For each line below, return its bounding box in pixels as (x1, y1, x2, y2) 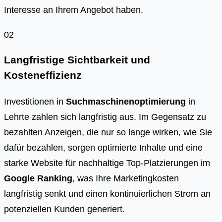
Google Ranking (4, 173, 72, 184)
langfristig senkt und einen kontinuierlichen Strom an (4, 188, 211, 199)
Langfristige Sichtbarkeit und (4, 54, 150, 66)
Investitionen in (4, 96, 66, 107)
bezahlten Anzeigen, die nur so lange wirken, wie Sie (4, 127, 212, 138)
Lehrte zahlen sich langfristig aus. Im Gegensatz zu (4, 111, 206, 122)
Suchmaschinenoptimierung (66, 96, 186, 107)
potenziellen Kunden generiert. (4, 204, 125, 215)
